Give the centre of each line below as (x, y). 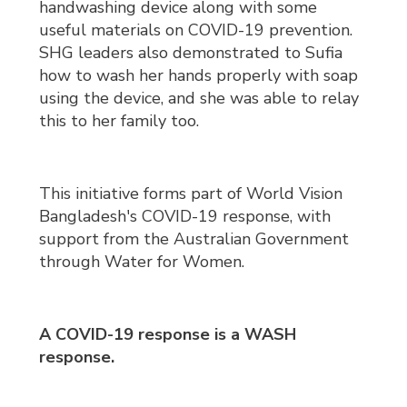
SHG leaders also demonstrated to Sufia (191, 53)
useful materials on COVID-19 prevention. (196, 30)
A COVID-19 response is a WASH (168, 335)
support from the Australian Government (194, 239)
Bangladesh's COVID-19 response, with (185, 217)
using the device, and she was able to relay (199, 99)
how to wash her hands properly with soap (199, 76)
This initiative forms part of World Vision (191, 194)
